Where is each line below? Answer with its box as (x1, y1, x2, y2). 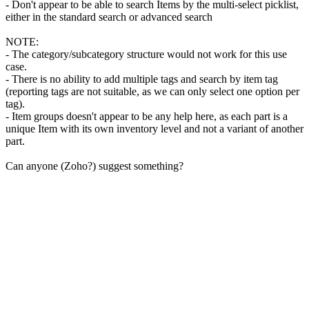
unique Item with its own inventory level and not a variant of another (6, 123, 303, 135)
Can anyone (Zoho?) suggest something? (6, 160, 183, 172)
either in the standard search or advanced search (6, 11, 212, 23)
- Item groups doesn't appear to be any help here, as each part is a (6, 110, 288, 123)
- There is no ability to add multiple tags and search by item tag (6, 73, 278, 86)
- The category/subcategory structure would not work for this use (6, 48, 287, 61)
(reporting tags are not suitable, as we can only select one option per (6, 86, 299, 98)
